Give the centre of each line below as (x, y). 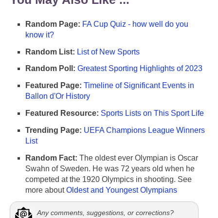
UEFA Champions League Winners (144, 130)
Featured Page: (54, 86)
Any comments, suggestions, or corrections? (105, 213)
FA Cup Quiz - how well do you (135, 24)
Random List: (50, 52)
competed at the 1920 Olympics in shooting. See (109, 179)
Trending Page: (54, 130)
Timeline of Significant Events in (139, 86)
